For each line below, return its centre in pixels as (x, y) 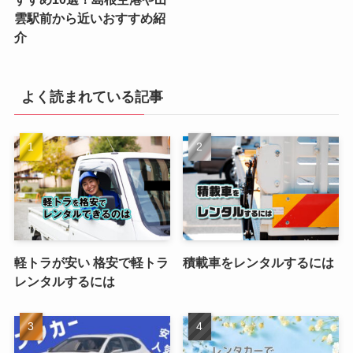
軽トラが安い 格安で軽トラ (91, 262)
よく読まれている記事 (92, 97)
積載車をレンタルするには (259, 262)
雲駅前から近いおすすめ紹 (89, 19)
